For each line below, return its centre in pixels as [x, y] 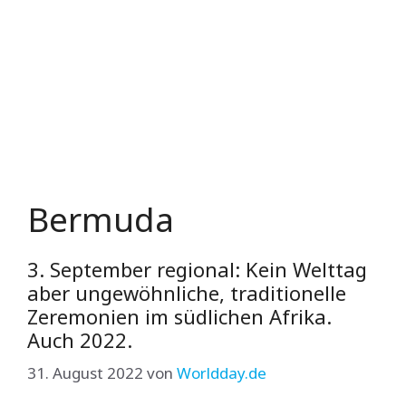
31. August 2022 [85, 372]
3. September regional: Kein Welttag [197, 269]
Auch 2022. [80, 340]
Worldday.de [222, 372]
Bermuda [101, 219]
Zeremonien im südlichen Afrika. [179, 316]
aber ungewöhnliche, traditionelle [187, 293]
